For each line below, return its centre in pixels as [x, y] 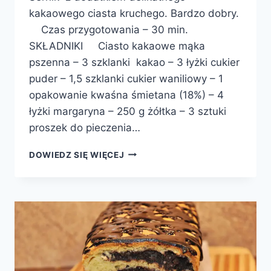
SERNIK [140, 152]
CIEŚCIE [141, 177]
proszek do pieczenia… [85, 127]
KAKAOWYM [151, 190]
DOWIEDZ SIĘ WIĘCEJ [77, 155]
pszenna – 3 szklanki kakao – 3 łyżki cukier [134, 62]
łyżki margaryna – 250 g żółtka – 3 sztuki [128, 111]
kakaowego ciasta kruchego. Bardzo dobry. [134, 13]
